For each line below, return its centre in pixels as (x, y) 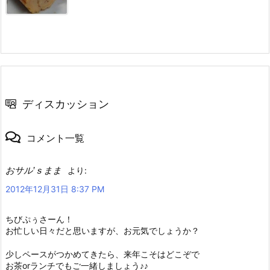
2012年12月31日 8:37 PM (55, 189)
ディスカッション (66, 104)
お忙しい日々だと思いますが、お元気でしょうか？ (102, 230)
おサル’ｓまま (33, 170)
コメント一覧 (55, 138)
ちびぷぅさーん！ (39, 219)
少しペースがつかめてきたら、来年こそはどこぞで (102, 254)
